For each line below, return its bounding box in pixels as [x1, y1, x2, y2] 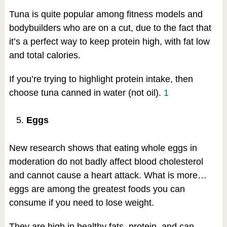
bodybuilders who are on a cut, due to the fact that [9, 23, 211, 33]
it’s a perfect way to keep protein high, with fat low [9, 36, 210, 47]
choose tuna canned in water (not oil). [9, 88, 164, 98]
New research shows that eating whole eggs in [9, 143, 197, 154]
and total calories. [9, 50, 81, 61]
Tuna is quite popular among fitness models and [9, 9, 203, 20]
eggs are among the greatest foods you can [9, 184, 185, 195]
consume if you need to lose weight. [9, 198, 154, 208]
